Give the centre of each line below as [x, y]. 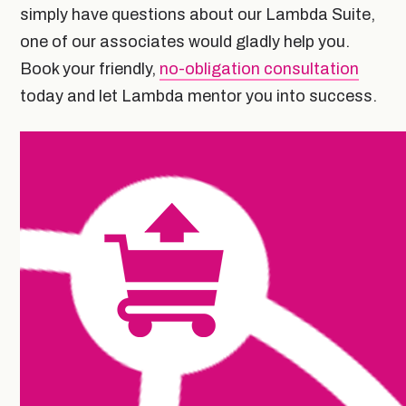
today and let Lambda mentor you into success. [200, 96]
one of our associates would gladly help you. [185, 41]
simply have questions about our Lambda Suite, [198, 14]
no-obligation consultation [259, 68]
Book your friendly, [90, 68]
